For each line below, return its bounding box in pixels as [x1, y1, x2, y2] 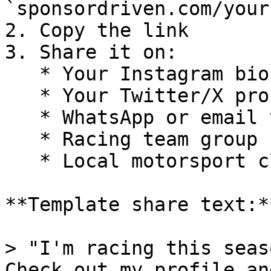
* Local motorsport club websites [5, 150, 39, 172]
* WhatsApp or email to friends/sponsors [5, 106, 39, 128]
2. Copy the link [5, 19, 189, 41]
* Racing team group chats [5, 128, 39, 150]
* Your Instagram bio [5, 63, 39, 85]
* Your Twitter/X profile [5, 85, 39, 106]
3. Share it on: [5, 41, 177, 63]
